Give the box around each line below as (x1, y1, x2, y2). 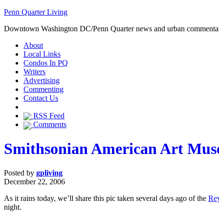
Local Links (23, 50, 61, 58)
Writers (23, 67, 45, 76)
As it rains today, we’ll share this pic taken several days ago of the (4, 194, 208, 202)
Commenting (23, 85, 64, 93)
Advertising (23, 76, 60, 85)
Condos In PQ (23, 59, 68, 67)
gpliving (36, 168, 63, 177)
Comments (31, 120, 66, 129)
